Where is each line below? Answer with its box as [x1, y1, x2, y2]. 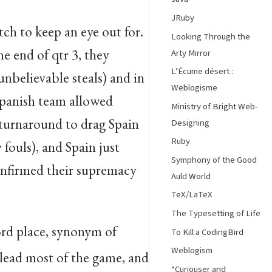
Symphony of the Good [171, 153, 257, 166]
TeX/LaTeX [171, 188, 212, 202]
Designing [171, 116, 209, 129]
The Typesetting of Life [171, 207, 260, 220]
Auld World [171, 169, 211, 183]
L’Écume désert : [171, 65, 233, 78]
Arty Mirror [171, 46, 211, 59]
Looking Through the [171, 30, 250, 43]
